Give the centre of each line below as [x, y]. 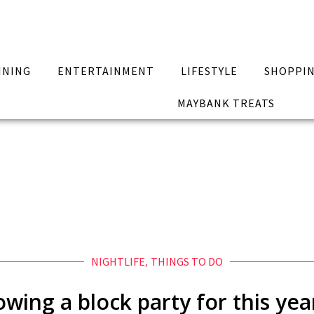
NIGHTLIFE [118, 261]
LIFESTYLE [209, 71]
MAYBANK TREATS [226, 103]
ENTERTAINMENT [106, 71]
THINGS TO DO [187, 261]
